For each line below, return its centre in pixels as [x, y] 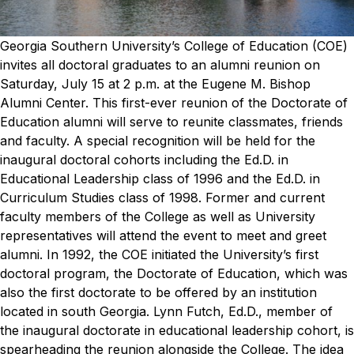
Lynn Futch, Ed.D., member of [243, 311]
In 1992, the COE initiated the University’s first [183, 254]
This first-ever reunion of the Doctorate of [220, 102]
